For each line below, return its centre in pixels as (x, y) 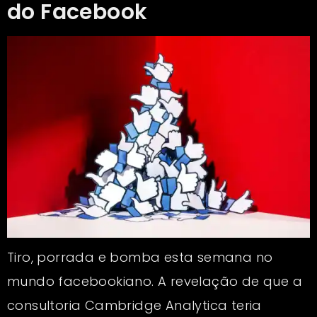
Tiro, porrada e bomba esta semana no (140, 257)
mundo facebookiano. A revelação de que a (155, 281)
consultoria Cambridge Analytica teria (134, 305)
